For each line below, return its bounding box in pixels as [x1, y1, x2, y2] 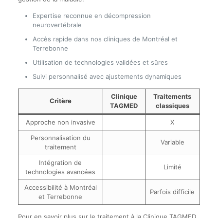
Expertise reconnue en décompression [32, 12, 151, 19]
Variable [160, 138, 184, 146]
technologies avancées [25, 168, 96, 176]
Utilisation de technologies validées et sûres [32, 58, 168, 66]
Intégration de [39, 159, 82, 166]
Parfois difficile [150, 188, 195, 196]
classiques [155, 102, 189, 109]
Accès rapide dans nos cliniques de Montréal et [32, 35, 178, 43]
